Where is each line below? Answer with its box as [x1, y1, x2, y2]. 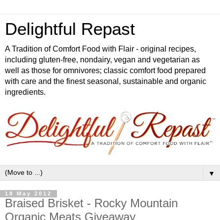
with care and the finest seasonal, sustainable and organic [5, 77, 206, 85]
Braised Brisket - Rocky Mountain [5, 196, 178, 210]
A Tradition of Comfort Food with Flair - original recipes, [5, 45, 196, 53]
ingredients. [5, 88, 46, 96]
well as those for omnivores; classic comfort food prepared [5, 66, 206, 75]
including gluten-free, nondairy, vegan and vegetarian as [5, 55, 200, 64]
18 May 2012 [5, 191, 52, 197]
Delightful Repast [5, 20, 135, 38]
